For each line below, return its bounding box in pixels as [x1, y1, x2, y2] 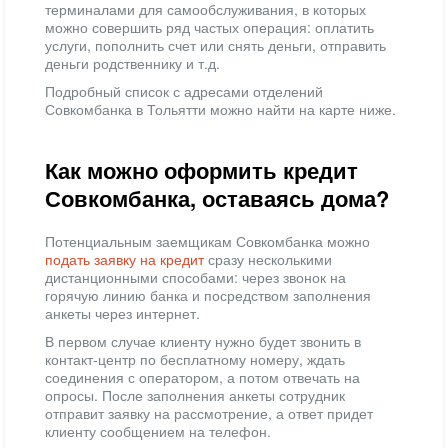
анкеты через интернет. [45, 303, 200, 323]
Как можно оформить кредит [45, 154, 358, 186]
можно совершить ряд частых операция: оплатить [45, 17, 374, 37]
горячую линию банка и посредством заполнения [45, 285, 371, 305]
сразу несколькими [208, 249, 332, 269]
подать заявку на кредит [45, 249, 208, 269]
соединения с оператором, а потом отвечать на [45, 367, 360, 387]
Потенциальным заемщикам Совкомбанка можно [45, 231, 370, 251]
